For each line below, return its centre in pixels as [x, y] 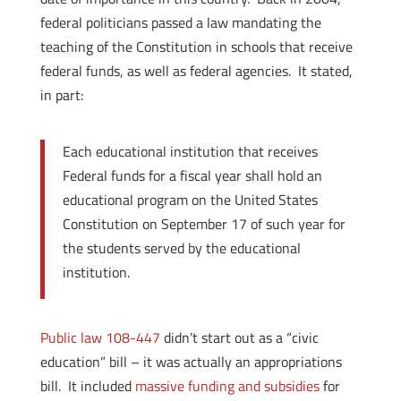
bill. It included [87, 386]
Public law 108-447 [100, 337]
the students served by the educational [181, 248]
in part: [61, 95]
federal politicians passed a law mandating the [180, 22]
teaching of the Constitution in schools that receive [196, 47]
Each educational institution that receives [190, 151]
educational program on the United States [190, 200]
